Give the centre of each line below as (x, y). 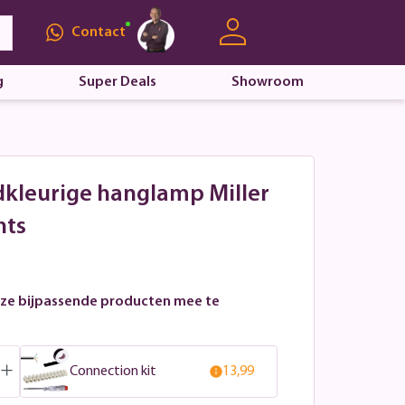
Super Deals (117, 82)
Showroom (267, 82)
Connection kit (113, 371)
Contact (98, 32)
